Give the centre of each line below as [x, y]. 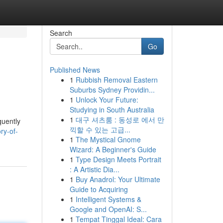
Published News [75, 70]
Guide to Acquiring [99, 189]
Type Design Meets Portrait [118, 159]
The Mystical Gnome [108, 139]
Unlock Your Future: [107, 100]
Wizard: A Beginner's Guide [113, 149]
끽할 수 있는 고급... [100, 129]
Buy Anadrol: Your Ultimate [118, 179]
